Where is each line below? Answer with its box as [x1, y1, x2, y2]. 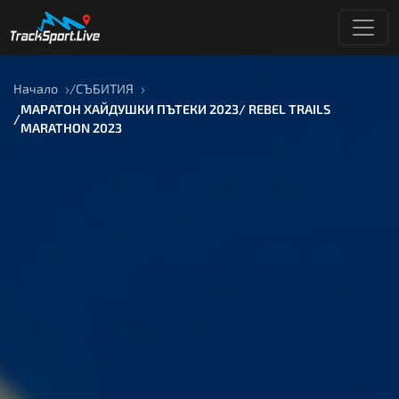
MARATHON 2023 [20, 120, 122, 135]
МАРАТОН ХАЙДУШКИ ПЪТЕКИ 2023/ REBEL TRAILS [20, 102, 330, 117]
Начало [13, 80, 58, 96]
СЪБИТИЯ [76, 80, 134, 96]
